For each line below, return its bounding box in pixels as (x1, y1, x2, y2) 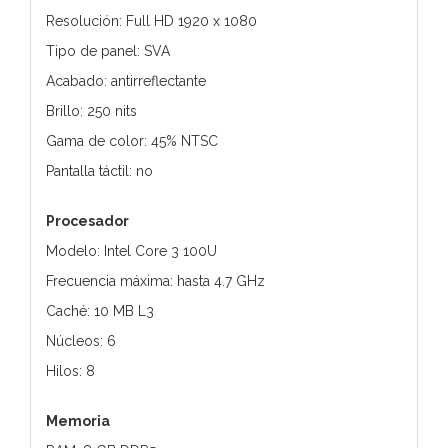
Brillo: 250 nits (46, 102, 137, 119)
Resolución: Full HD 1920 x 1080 (46, 12, 257, 29)
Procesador (46, 212, 129, 229)
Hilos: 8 (46, 362, 95, 379)
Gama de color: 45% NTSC (46, 132, 218, 149)
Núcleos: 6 (46, 332, 116, 349)
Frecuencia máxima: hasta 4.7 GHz (46, 272, 265, 289)
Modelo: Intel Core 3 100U (46, 242, 217, 259)
